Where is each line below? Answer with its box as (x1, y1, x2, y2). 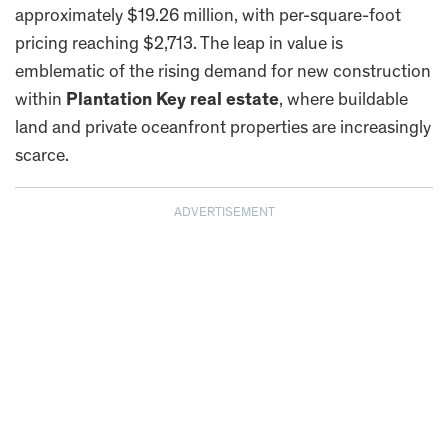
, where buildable (279, 92, 408, 111)
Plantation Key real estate (66, 92, 279, 111)
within (15, 92, 66, 111)
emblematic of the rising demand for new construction (15, 64, 431, 83)
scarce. (15, 148, 69, 167)
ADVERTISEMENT (173, 207, 275, 221)
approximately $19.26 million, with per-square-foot (15, 8, 401, 27)
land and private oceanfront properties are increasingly (15, 120, 431, 139)
